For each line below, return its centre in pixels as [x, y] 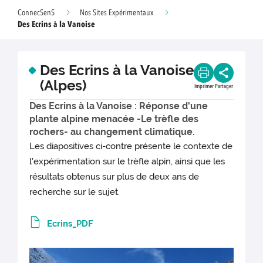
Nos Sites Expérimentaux [117, 13]
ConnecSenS [36, 13]
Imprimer [204, 86]
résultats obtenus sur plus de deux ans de [114, 177]
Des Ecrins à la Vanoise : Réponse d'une [119, 106]
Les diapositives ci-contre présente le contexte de [131, 146]
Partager [224, 86]
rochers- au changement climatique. [112, 132]
